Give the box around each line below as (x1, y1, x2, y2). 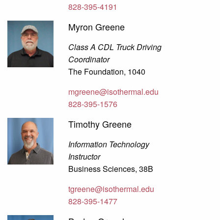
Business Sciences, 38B (68, 163, 154, 175)
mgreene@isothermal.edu (68, 86, 159, 98)
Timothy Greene (68, 117, 132, 131)
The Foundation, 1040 (68, 66, 146, 78)
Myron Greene (68, 20, 125, 33)
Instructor (68, 151, 101, 163)
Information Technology (68, 138, 150, 150)
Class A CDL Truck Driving (68, 41, 162, 53)
